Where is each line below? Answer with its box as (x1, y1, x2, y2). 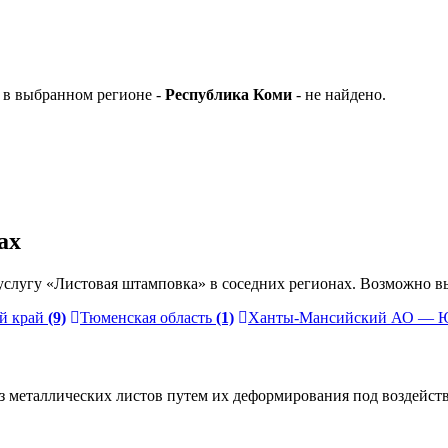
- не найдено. (292, 86, 386, 104)
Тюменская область (80, 309, 212, 327)
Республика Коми (165, 86, 292, 104)
